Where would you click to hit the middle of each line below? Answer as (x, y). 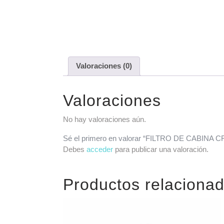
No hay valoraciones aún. (104, 119)
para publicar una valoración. (161, 149)
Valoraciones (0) (104, 66)
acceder (100, 149)
